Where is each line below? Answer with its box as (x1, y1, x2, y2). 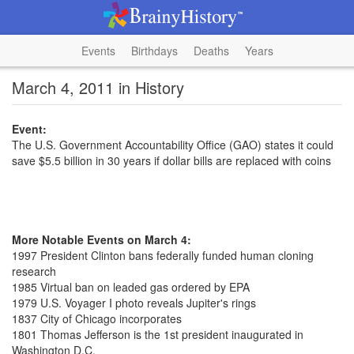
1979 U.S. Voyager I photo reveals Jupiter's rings (12, 295, 256, 311)
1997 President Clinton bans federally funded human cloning (12, 247, 314, 263)
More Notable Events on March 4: (12, 232, 191, 247)
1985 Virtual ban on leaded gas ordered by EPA (12, 279, 250, 295)
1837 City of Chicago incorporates (12, 311, 182, 326)
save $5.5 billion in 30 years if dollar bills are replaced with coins (12, 153, 331, 168)
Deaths (193, 43, 229, 58)
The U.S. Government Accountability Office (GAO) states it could (12, 137, 333, 153)
